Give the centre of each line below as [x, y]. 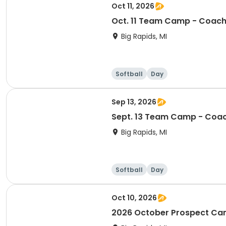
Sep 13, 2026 [134, 102]
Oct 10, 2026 [134, 198]
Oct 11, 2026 [133, 6]
